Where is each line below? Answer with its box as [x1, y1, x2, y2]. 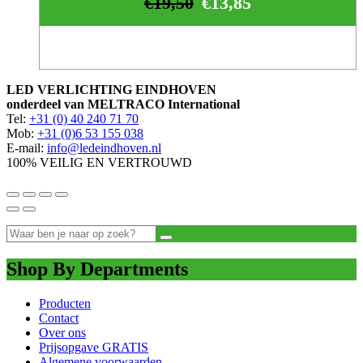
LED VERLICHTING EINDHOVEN [6, 83, 216, 97]
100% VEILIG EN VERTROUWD [6, 156, 192, 170]
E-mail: [6, 141, 47, 156]
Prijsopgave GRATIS [39, 340, 148, 355]
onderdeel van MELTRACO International [6, 97, 240, 112]
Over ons [39, 326, 86, 340]
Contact [39, 311, 79, 326]
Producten [39, 297, 91, 311]
